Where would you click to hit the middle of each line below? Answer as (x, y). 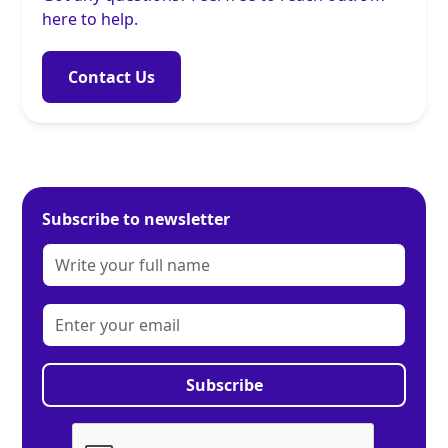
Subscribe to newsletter (136, 219)
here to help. (90, 19)
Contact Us (112, 77)
